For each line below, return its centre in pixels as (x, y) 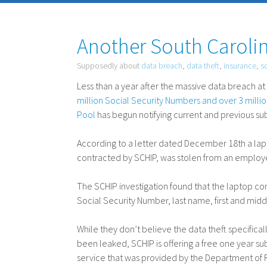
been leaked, (104, 243)
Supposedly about (109, 66)
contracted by (106, 157)
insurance (240, 66)
